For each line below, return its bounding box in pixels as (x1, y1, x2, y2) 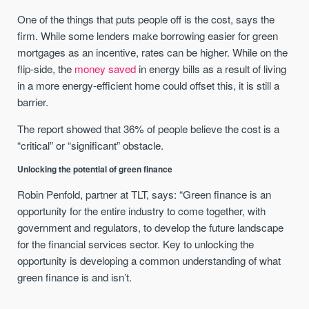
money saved (74, 61, 137, 76)
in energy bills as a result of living (136, 61, 287, 76)
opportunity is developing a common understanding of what (17, 253, 281, 268)
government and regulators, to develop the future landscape (17, 220, 284, 235)
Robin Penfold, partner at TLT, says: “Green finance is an (17, 187, 272, 202)
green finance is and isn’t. (17, 270, 132, 285)
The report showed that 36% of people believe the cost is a (17, 121, 280, 136)
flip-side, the (17, 61, 75, 76)
